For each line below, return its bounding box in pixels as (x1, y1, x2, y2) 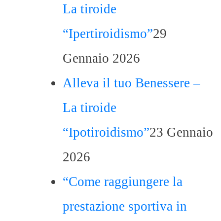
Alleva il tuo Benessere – (63, 75, 200, 90)
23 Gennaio (149, 125, 213, 140)
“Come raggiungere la (63, 174, 183, 189)
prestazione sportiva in (63, 199, 187, 214)
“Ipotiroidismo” (63, 125, 149, 140)
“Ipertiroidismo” (63, 26, 153, 41)
